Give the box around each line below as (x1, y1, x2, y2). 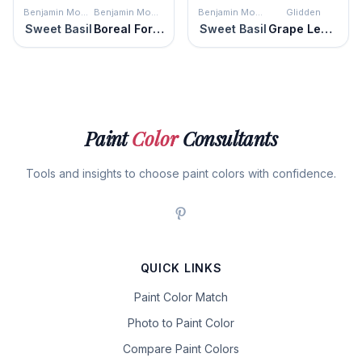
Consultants (178, 124, 278, 151)
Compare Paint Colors (123, 341, 239, 356)
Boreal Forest (153, 21, 164, 36)
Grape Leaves (321, 21, 332, 36)
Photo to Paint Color (128, 315, 234, 330)
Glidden (286, 6, 321, 18)
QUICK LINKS (140, 260, 222, 275)
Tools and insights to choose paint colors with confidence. (26, 166, 336, 180)
